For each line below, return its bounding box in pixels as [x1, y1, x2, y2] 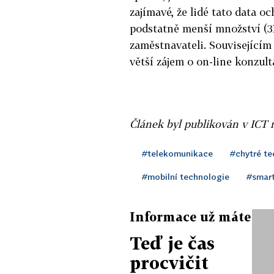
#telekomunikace [142, 147, 213, 158]
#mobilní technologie [142, 171, 229, 182]
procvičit [130, 252, 209, 273]
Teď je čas [130, 232, 215, 253]
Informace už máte [130, 209, 251, 224]
